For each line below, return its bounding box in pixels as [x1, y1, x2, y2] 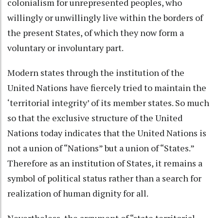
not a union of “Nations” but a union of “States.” [7, 142, 194, 154]
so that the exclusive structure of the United [7, 111, 182, 124]
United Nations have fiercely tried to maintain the [7, 81, 206, 93]
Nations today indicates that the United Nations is [7, 127, 206, 139]
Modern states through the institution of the [7, 66, 184, 78]
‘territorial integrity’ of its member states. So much [7, 96, 209, 109]
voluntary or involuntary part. [7, 41, 124, 54]
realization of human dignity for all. [7, 187, 148, 199]
